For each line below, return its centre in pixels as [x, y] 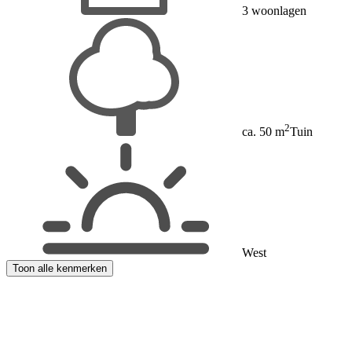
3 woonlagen [274, 11]
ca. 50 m [263, 132]
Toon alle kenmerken [60, 269]
